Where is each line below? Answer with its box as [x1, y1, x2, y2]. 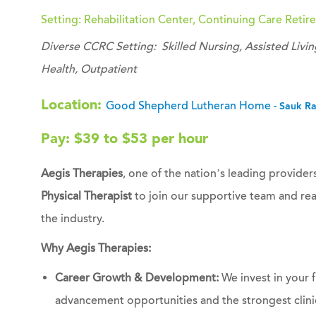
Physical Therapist [41, 189, 132, 203]
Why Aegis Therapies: [41, 241, 151, 255]
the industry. [41, 212, 104, 226]
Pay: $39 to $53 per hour [41, 130, 208, 147]
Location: [41, 96, 106, 113]
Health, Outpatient [41, 62, 137, 76]
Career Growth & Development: [55, 271, 219, 285]
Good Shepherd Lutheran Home [106, 99, 271, 113]
